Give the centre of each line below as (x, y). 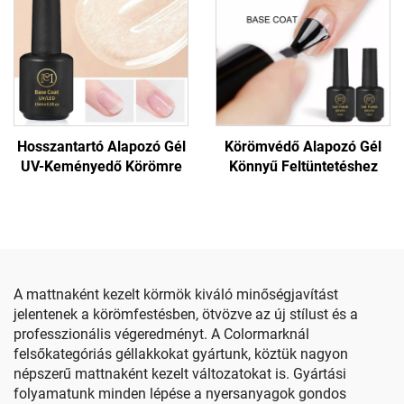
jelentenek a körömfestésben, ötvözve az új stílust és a (186, 314)
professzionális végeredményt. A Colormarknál (161, 334)
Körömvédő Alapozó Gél (303, 147)
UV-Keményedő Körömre (101, 166)
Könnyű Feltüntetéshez (303, 166)
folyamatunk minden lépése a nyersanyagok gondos (180, 394)
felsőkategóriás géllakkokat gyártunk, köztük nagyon (181, 354)
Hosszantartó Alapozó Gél (101, 147)
